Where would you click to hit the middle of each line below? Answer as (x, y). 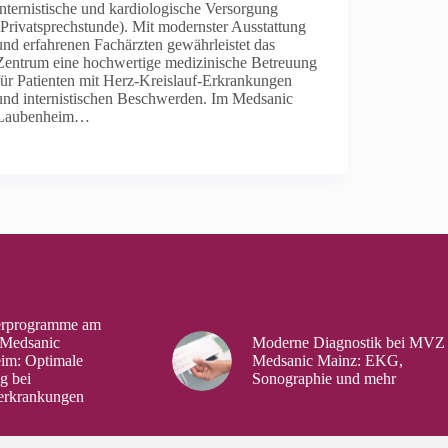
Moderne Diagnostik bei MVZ (348, 342)
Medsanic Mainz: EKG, (327, 360)
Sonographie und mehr (323, 378)
